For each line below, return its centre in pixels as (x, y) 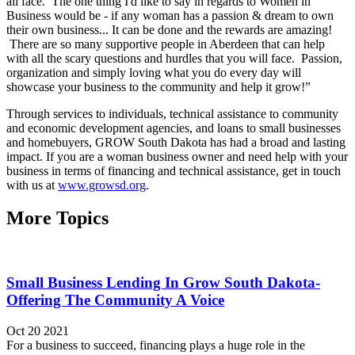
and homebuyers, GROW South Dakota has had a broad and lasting (176, 142)
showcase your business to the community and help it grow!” (160, 86)
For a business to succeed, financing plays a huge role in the (156, 345)
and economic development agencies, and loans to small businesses (174, 128)
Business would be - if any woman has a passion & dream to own (170, 15)
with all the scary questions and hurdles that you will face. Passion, (174, 58)
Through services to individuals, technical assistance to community (172, 113)
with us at (32, 185)
